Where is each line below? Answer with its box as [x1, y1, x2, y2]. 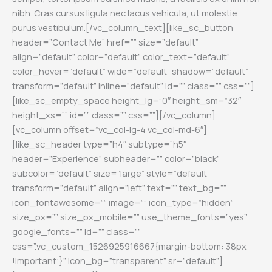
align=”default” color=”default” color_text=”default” [12, 50, 230, 63]
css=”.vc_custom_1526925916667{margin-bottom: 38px [12, 239, 246, 252]
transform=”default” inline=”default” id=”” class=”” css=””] [12, 79, 254, 92]
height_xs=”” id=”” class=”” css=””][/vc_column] [12, 108, 216, 121]
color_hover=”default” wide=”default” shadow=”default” [12, 64, 248, 77]
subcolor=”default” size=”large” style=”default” [12, 166, 210, 179]
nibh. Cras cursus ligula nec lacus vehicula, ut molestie [12, 6, 237, 19]
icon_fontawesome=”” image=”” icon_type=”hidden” [12, 195, 234, 208]
